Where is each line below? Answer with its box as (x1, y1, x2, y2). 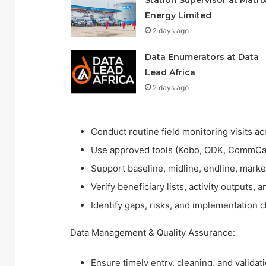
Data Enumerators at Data (144, 52, 259, 63)
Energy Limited (144, 10, 211, 21)
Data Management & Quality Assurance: (70, 227, 235, 239)
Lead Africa (144, 67, 195, 78)
